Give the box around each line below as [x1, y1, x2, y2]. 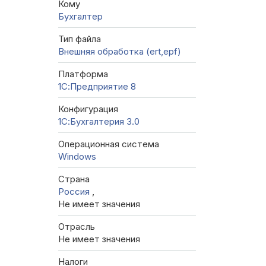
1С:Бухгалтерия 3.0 [58, 116, 140, 128]
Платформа [58, 68, 108, 80]
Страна [58, 173, 90, 185]
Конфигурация [58, 103, 118, 115]
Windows [58, 151, 96, 163]
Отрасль [58, 221, 95, 233]
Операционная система [58, 138, 159, 150]
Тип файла [58, 33, 101, 45]
